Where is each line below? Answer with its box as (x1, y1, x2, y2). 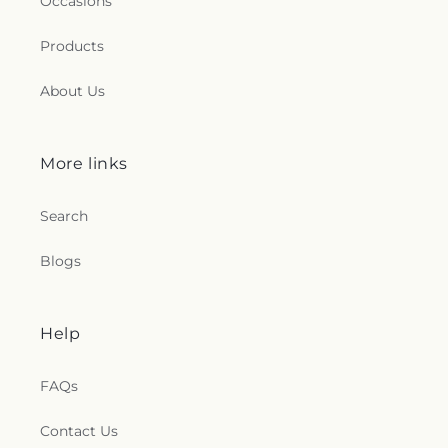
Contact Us (40, 422, 118, 440)
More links (40, 154, 128, 173)
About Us (40, 82, 105, 100)
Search (40, 207, 88, 225)
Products (40, 37, 104, 55)
